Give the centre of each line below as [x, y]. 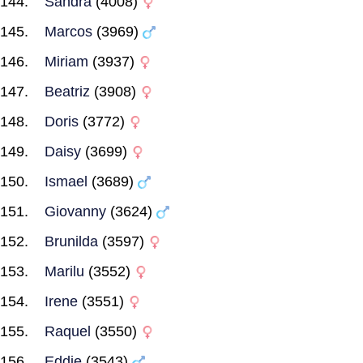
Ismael [66, 181]
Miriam [66, 62]
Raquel [68, 331]
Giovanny [75, 211]
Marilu [64, 271]
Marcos [68, 32]
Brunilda [71, 241]
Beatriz [67, 92]
